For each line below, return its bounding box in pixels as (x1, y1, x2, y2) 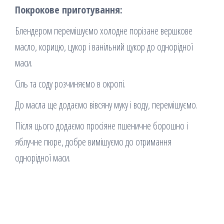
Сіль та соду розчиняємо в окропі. (15, 77, 125, 91)
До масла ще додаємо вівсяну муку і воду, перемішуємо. (15, 98, 197, 112)
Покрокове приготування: (15, 3, 122, 17)
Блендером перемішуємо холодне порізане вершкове (15, 24, 192, 38)
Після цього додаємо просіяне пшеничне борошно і (15, 119, 188, 133)
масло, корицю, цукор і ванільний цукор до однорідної (15, 40, 193, 54)
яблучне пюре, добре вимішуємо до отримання (15, 135, 171, 149)
